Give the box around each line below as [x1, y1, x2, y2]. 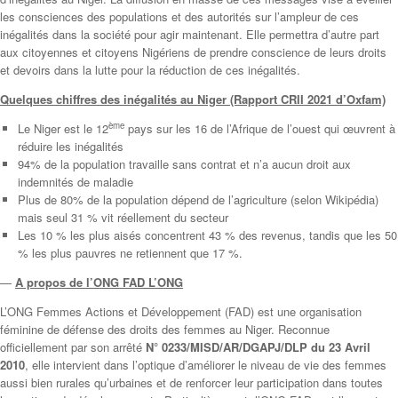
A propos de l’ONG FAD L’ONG [15, 273, 183, 291]
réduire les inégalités [17, 137, 123, 155]
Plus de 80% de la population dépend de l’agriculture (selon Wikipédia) [17, 190, 378, 208]
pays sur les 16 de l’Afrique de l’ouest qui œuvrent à [123, 119, 395, 137]
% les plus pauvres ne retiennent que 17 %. [17, 243, 243, 261]
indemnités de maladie [17, 172, 133, 190]
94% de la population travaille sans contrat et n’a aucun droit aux [17, 155, 351, 172]
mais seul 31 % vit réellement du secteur [17, 208, 228, 226]
